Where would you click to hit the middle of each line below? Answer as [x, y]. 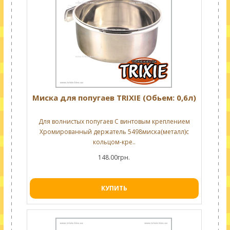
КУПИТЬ [114, 188]
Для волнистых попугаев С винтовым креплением [114, 121]
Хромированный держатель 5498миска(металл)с [114, 132]
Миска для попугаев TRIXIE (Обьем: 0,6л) [114, 98]
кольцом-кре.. [114, 142]
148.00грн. [114, 157]
